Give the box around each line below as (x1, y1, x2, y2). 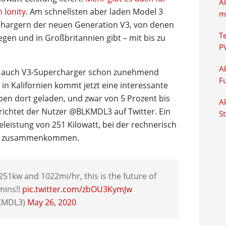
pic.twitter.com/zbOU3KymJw (22, 184, 132, 195)
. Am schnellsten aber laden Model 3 (26, 6, 163, 17)
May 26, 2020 (27, 197, 76, 208)
